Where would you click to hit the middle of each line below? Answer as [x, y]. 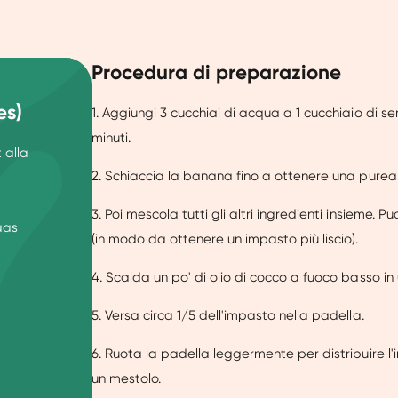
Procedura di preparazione [216, 73]
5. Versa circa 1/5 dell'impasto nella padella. [227, 316]
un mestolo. [126, 379]
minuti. [111, 138]
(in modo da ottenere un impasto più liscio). [225, 239]
